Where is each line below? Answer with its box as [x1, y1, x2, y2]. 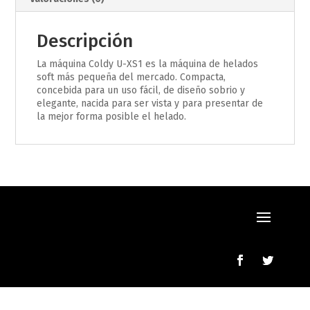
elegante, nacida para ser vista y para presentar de [37, 97, 264, 109]
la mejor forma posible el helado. [37, 110, 187, 122]
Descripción [37, 30, 134, 52]
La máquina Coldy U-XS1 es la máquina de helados [37, 57, 259, 70]
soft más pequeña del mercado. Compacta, [37, 71, 226, 83]
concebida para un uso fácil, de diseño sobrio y [37, 84, 246, 96]
